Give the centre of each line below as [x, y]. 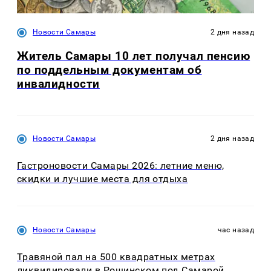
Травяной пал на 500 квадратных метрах [116, 257]
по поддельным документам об [109, 70]
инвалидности [58, 84]
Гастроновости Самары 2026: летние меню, [121, 165]
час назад [236, 230]
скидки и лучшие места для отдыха [103, 178]
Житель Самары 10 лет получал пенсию [134, 56]
